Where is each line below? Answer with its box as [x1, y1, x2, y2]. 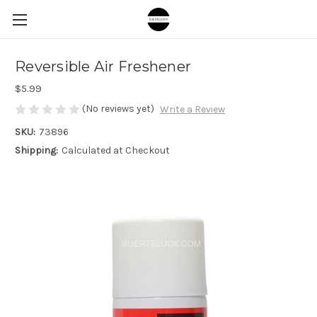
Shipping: [15, 144, 58, 157]
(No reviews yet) [82, 103, 154, 115]
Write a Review [159, 103, 225, 116]
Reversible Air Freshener [15, 58, 191, 76]
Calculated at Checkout [61, 144, 170, 157]
